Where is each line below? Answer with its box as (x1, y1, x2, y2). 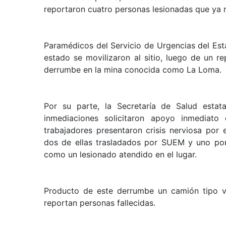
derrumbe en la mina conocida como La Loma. (44, 64, 221, 75)
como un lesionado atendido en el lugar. (44, 149, 197, 159)
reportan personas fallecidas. (44, 197, 155, 208)
